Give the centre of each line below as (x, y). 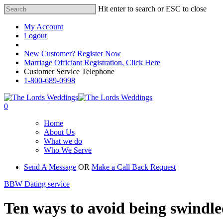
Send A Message (50, 167)
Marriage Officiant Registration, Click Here (92, 62)
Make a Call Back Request (134, 167)
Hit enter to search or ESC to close (152, 9)
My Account (44, 27)
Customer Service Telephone (69, 71)
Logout (35, 36)
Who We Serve (68, 150)
